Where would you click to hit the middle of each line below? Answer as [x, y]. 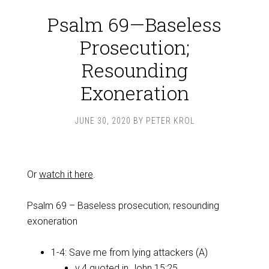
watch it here [66, 174]
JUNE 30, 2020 [103, 121]
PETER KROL [170, 121]
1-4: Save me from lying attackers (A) [129, 252]
